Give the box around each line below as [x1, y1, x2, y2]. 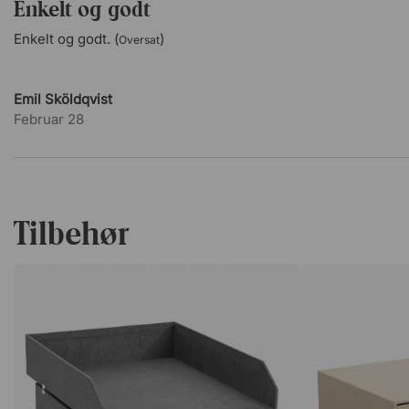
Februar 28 [14, 110, 84, 128]
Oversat [119, 33, 160, 47]
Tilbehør [14, 214, 129, 254]
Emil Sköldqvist [14, 90, 112, 108]
